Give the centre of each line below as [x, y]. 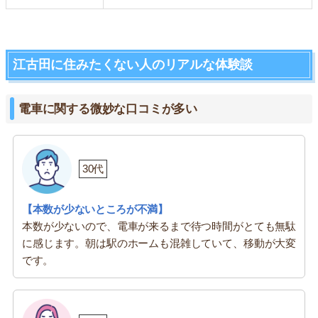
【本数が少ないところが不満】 [95, 209]
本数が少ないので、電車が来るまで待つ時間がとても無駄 [159, 226]
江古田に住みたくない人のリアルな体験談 [133, 64]
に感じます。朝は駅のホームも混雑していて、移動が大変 [159, 243]
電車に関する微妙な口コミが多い [108, 109]
